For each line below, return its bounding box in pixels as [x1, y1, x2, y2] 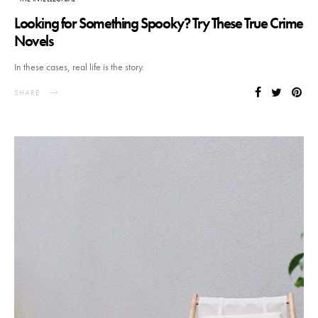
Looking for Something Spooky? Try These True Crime [14, 13, 304, 33]
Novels [14, 31, 53, 50]
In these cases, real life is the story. [14, 60, 144, 73]
